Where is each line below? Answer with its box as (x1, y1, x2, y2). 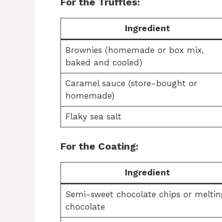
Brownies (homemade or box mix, (65, 45, 204, 55)
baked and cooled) (65, 57, 142, 67)
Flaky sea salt (65, 111, 121, 121)
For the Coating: (60, 140, 138, 152)
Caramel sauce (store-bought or (65, 78, 197, 88)
